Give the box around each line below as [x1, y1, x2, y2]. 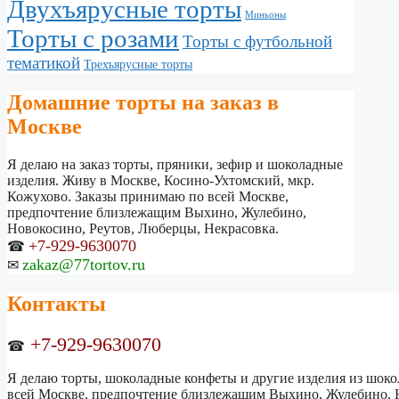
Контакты [7, 291, 106, 315]
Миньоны [245, 9, 286, 20]
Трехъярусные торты [84, 56, 192, 71]
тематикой [7, 53, 80, 72]
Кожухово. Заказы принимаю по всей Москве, [7, 188, 289, 204]
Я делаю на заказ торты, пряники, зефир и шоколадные [7, 156, 343, 172]
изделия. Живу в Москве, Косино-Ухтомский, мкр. [7, 172, 314, 188]
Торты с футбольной [183, 31, 332, 51]
